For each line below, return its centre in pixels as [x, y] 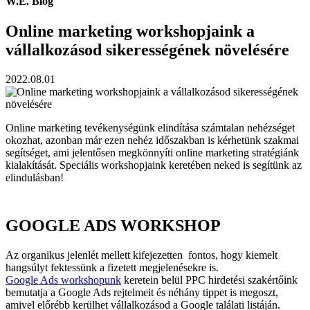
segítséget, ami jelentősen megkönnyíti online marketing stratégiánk [152, 153]
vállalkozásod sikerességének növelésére [147, 50]
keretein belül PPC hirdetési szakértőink [209, 280]
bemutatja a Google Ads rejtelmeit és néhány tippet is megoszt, [142, 292]
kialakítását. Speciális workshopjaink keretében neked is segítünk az [154, 165]
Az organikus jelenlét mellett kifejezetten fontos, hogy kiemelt [142, 255]
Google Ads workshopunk [63, 280]
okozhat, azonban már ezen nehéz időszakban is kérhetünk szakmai [152, 140]
